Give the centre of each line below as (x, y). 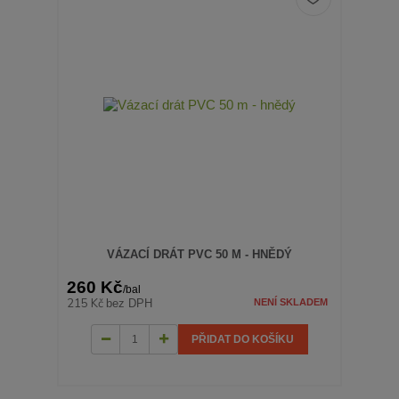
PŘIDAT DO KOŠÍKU (243, 339)
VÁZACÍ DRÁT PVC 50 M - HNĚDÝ (199, 255)
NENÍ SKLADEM (290, 301)
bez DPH (130, 303)
